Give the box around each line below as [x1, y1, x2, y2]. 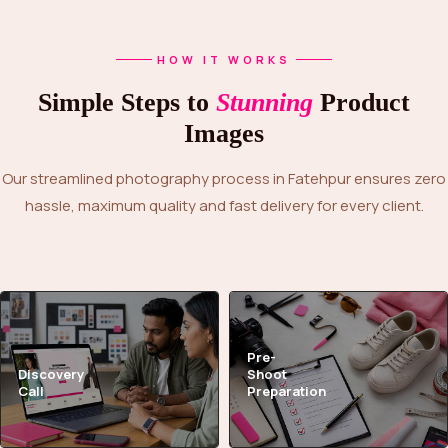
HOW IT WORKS [157, 52, 291, 67]
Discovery [18, 365, 84, 383]
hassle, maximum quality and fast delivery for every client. [24, 195, 424, 216]
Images [184, 119, 264, 148]
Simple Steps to [52, 88, 216, 117]
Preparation [247, 382, 326, 400]
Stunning [216, 88, 313, 117]
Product [313, 88, 410, 117]
